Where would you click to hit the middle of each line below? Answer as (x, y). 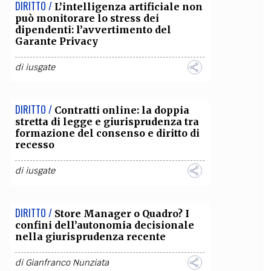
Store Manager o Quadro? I (122, 214)
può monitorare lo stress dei (87, 18)
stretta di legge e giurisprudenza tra (107, 122)
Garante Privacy (56, 41)
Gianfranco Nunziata (67, 263)
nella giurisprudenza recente (90, 237)
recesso (34, 145)
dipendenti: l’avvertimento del (93, 30)
